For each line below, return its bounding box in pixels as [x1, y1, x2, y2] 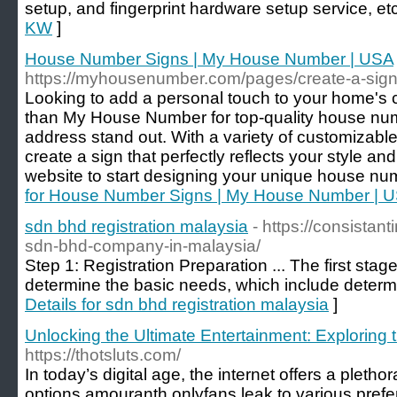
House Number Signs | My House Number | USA [25, 50, 393, 68]
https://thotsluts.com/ [25, 346, 181, 364]
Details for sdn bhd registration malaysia [25, 295, 329, 314]
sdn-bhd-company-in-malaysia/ [25, 237, 261, 255]
